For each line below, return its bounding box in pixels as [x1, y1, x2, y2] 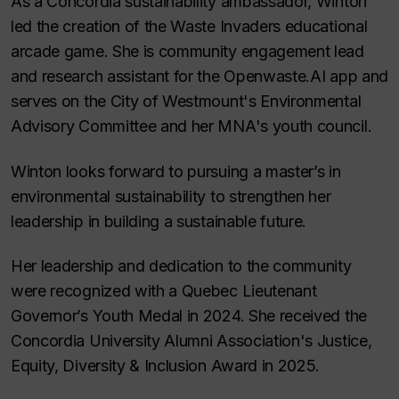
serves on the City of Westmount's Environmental [11, 92, 362, 110]
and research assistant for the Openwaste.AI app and [11, 67, 388, 85]
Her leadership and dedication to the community [11, 256, 352, 275]
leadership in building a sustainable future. [11, 211, 307, 231]
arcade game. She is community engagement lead [11, 42, 364, 61]
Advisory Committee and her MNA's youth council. [11, 117, 372, 135]
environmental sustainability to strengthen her [11, 186, 331, 206]
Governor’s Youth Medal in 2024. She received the [11, 306, 367, 325]
